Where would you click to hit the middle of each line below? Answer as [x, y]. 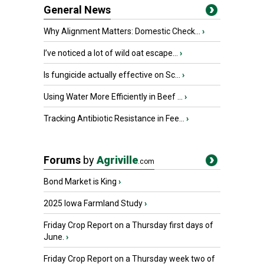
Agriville [117, 160]
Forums [63, 160]
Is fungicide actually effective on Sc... [112, 75]
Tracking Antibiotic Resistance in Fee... [114, 118]
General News [77, 10]
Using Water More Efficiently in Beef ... [113, 97]
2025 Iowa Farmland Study [93, 203]
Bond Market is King [80, 181]
